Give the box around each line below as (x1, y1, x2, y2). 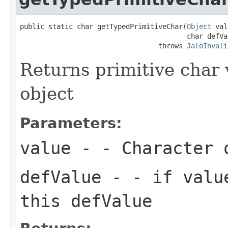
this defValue (20, 190, 152, 211)
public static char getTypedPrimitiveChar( (20, 22, 187, 31)
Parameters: (20, 114, 122, 132)
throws (20, 41, 187, 50)
